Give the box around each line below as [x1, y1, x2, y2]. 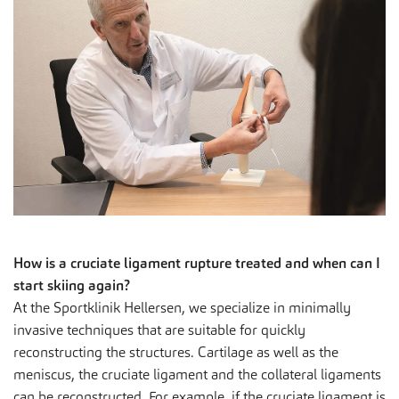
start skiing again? [13, 275, 130, 295]
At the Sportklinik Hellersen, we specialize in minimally [13, 297, 351, 317]
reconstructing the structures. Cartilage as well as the [13, 342, 338, 362]
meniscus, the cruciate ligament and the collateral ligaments [13, 364, 381, 384]
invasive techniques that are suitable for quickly [13, 320, 305, 339]
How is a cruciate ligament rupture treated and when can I [13, 253, 380, 273]
